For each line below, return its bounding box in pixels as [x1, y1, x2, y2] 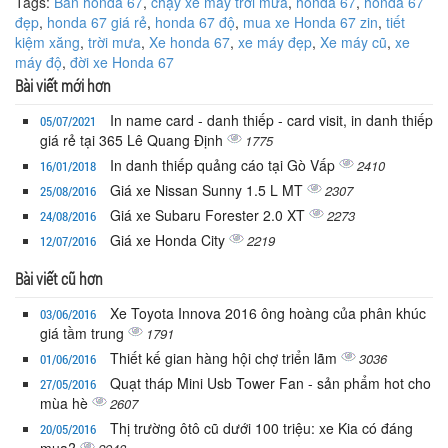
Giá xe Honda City [110, 230, 229, 251]
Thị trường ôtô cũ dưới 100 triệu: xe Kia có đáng [110, 418, 413, 439]
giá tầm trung [40, 323, 128, 344]
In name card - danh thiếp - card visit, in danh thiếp [110, 110, 433, 131]
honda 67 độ [155, 12, 235, 33]
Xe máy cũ [320, 32, 387, 53]
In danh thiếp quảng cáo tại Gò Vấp [110, 155, 339, 176]
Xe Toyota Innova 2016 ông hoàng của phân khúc [110, 303, 426, 324]
